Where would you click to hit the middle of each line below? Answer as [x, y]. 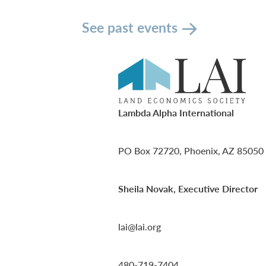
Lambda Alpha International [176, 113]
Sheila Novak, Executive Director [188, 189]
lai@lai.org [140, 227]
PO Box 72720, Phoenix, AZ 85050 [191, 151]
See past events [130, 27]
